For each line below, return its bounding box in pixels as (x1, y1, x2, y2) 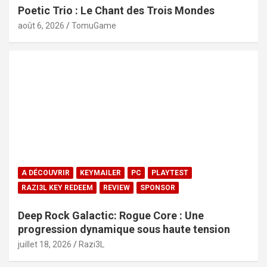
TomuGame (72, 20, 116, 30)
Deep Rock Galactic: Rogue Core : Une (18, 209, 204, 222)
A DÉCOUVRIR (21, 169, 70, 178)
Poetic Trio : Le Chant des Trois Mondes (18, 4, 215, 17)
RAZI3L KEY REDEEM (21, 184, 93, 193)
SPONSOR (140, 184, 175, 193)
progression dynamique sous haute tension (18, 223, 230, 236)
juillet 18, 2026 (18, 240, 72, 250)
